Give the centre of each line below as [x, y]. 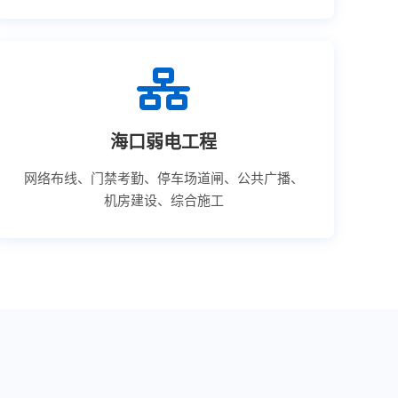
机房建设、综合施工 [163, 200]
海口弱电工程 [164, 142]
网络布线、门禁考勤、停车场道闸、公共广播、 [163, 178]
